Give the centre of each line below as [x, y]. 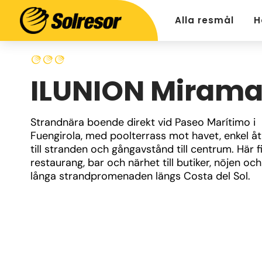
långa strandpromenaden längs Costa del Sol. [140, 176]
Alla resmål [204, 20]
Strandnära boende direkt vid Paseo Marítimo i [143, 122]
